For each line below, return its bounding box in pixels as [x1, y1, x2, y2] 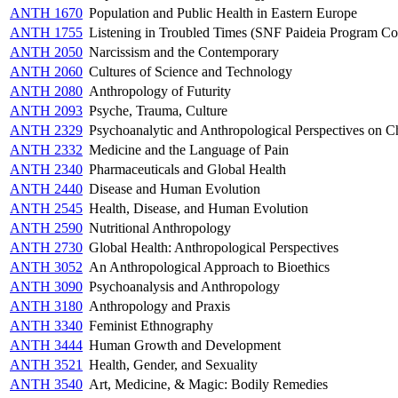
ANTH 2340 [10, 161, 83, 177]
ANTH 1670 [10, 4, 83, 20]
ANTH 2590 [10, 219, 83, 235]
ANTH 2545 [10, 200, 83, 216]
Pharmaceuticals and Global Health [89, 161, 286, 177]
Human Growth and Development [89, 337, 281, 353]
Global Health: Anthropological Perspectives [89, 239, 338, 255]
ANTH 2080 [10, 83, 83, 99]
